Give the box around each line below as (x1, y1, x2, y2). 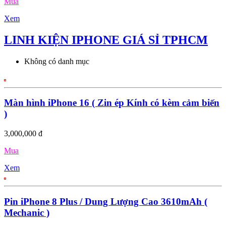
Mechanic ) (4, 207, 49, 218)
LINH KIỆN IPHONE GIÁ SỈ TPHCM (4, 33, 208, 46)
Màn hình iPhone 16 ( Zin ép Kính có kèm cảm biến (4, 97, 219, 108)
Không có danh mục (24, 56, 89, 66)
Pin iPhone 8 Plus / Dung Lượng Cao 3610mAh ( (4, 196, 207, 207)
